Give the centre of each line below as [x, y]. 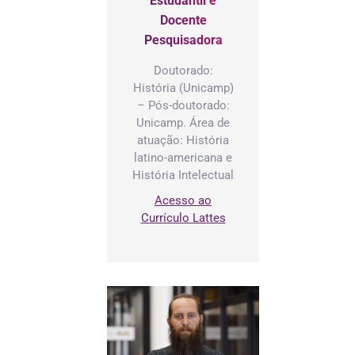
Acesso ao [183, 200]
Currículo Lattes [183, 218]
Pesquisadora [183, 40]
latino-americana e [183, 157]
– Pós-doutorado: [183, 105]
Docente [183, 20]
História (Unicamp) [183, 88]
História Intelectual [183, 175]
